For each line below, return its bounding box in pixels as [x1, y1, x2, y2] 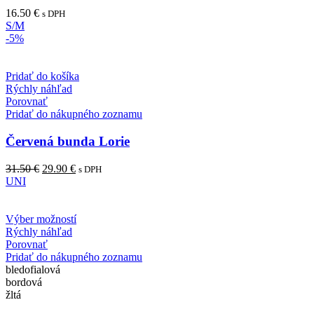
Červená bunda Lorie [6, 134, 130, 149]
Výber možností [6, 212, 76, 225]
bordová [6, 275, 42, 288]
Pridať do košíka [6, 70, 79, 83]
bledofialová [6, 263, 60, 275]
